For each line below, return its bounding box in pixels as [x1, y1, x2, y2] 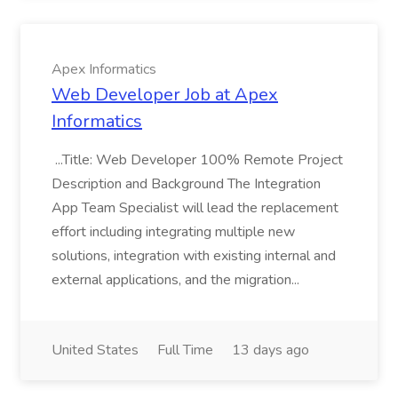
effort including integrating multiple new [52, 222, 295, 242]
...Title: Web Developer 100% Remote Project [52, 150, 343, 170]
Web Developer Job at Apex [52, 83, 278, 107]
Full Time [157, 340, 213, 360]
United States [52, 340, 139, 360]
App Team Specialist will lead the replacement [52, 198, 338, 218]
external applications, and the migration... [52, 270, 303, 290]
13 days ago [232, 340, 309, 360]
